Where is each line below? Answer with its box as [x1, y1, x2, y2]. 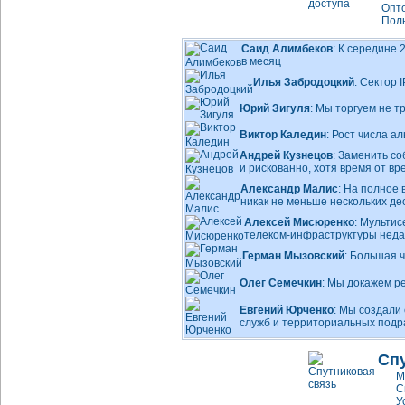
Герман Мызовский [242, 250, 344, 262]
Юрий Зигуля [240, 102, 310, 115]
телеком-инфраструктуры [244, 229, 377, 241]
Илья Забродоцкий [253, 76, 354, 89]
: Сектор [354, 76, 400, 89]
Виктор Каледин [240, 128, 326, 141]
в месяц [241, 55, 281, 68]
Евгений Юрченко [240, 304, 334, 316]
